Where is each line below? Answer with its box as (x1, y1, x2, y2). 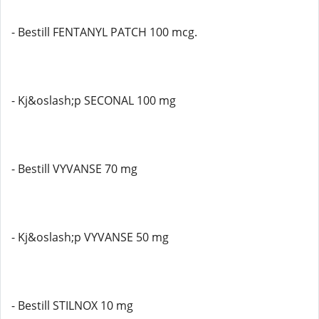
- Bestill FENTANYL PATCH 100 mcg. (11, 24, 197, 40)
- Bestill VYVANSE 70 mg (11, 161, 137, 177)
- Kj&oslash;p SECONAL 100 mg (11, 93, 176, 108)
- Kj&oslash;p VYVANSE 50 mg (11, 229, 169, 245)
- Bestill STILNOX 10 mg (11, 298, 133, 313)
